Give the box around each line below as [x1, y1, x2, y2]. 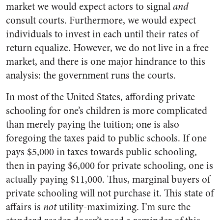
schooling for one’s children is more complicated [6, 103, 207, 118]
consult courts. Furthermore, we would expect [6, 13, 196, 27]
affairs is [6, 199, 43, 214]
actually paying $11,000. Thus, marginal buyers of [6, 172, 210, 187]
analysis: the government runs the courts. [6, 68, 176, 82]
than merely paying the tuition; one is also [6, 117, 179, 132]
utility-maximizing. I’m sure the [59, 199, 191, 214]
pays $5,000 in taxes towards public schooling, [6, 144, 197, 159]
